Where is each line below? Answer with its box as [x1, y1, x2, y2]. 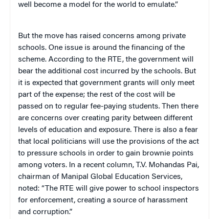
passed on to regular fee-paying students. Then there [18, 102, 198, 110]
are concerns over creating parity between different [18, 114, 193, 122]
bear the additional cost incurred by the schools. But [18, 67, 196, 75]
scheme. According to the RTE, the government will [18, 55, 194, 64]
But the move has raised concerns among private [18, 32, 186, 40]
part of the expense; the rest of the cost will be [18, 90, 175, 99]
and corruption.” [18, 208, 72, 216]
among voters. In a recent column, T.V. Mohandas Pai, [18, 161, 199, 169]
